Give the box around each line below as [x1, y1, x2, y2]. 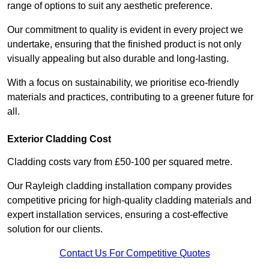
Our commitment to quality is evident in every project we [7, 25, 243, 35]
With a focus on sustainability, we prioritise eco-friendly [7, 77, 239, 88]
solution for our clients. [7, 224, 103, 235]
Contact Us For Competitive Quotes [59, 248, 210, 259]
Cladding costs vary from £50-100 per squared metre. [7, 157, 232, 168]
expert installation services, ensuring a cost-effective [7, 210, 228, 220]
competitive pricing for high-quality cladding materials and [7, 195, 252, 206]
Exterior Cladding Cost [7, 134, 111, 145]
